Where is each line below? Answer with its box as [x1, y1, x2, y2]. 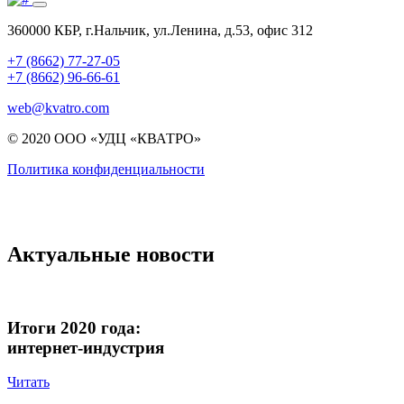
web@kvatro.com [7, 100, 109, 116]
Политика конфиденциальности [7, 161, 205, 178]
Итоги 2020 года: [7, 317, 141, 337]
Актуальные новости [7, 243, 215, 267]
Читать [7, 374, 50, 390]
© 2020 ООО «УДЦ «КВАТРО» [7, 131, 201, 147]
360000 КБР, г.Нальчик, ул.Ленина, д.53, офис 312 [7, 23, 313, 39]
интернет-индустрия [7, 337, 164, 357]
